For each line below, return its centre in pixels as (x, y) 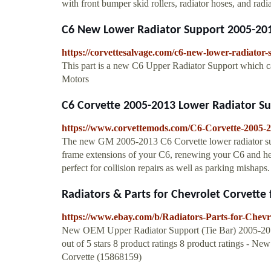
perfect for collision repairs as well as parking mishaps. (166, 168)
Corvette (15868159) (102, 256)
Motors (75, 79)
